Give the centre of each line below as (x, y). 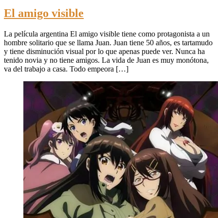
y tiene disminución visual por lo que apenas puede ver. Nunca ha (104, 51)
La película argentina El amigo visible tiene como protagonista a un (107, 34)
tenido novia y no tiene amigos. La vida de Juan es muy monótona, (106, 60)
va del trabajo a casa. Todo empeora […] (66, 69)
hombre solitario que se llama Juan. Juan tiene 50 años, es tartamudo (108, 42)
